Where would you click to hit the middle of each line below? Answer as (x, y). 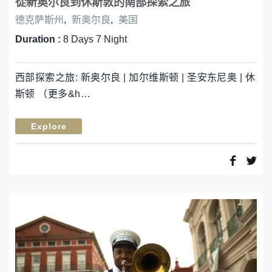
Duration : (39, 39)
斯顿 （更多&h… (53, 94)
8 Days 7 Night (95, 39)
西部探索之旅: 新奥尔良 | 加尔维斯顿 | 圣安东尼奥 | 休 (135, 78)
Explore (49, 126)
